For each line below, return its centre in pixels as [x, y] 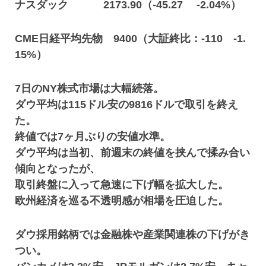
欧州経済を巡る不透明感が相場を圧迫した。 [122, 201]
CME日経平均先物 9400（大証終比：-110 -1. [131, 39]
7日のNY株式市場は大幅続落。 [90, 88]
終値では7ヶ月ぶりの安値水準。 [93, 137]
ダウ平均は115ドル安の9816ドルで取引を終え [127, 104]
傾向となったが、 [58, 169]
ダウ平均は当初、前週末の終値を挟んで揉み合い [133, 153]
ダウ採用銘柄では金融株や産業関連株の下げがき [133, 235]
